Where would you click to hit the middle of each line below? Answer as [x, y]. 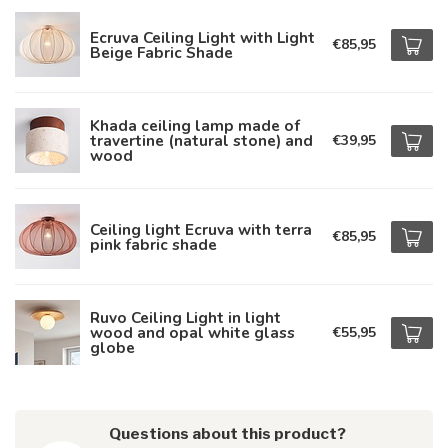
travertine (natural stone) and [201, 140]
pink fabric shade [153, 244]
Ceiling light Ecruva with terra [201, 229]
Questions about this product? [227, 433]
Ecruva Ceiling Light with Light [202, 37]
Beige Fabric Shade [161, 52]
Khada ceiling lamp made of [195, 125]
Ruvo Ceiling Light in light [185, 317]
